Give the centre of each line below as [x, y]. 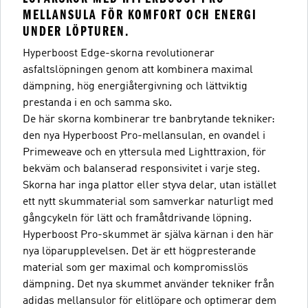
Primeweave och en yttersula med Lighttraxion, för [144, 152]
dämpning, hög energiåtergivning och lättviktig [135, 86]
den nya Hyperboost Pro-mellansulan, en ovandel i [144, 136]
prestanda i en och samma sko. [97, 103]
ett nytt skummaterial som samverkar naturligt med [148, 202]
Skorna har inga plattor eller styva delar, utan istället [150, 185]
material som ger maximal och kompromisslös [135, 268]
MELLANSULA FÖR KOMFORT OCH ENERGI [140, 14]
